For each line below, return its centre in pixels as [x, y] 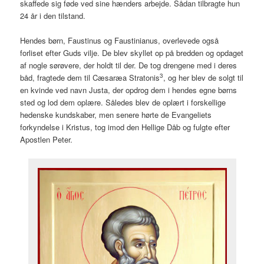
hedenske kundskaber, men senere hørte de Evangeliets [116, 115]
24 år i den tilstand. [53, 16]
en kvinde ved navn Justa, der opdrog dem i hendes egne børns [129, 90]
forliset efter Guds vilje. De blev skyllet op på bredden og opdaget [132, 53]
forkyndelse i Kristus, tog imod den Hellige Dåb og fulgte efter [125, 127]
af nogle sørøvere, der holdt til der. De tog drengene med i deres [129, 65]
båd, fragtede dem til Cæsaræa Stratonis [90, 78]
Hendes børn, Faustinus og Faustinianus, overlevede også [120, 41]
